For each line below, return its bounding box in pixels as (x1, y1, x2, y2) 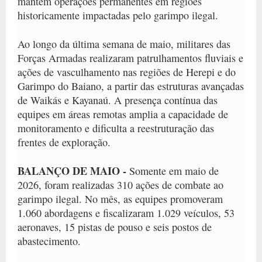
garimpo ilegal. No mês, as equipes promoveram (18, 191, 223, 206)
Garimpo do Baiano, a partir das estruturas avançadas (18, 78, 244, 93)
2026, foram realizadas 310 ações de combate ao (18, 177, 223, 192)
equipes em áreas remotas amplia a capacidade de (18, 106, 228, 121)
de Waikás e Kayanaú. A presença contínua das (18, 92, 218, 107)
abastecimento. (18, 233, 81, 248)
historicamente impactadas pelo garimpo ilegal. (18, 8, 218, 22)
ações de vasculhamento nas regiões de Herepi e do (18, 64, 236, 79)
